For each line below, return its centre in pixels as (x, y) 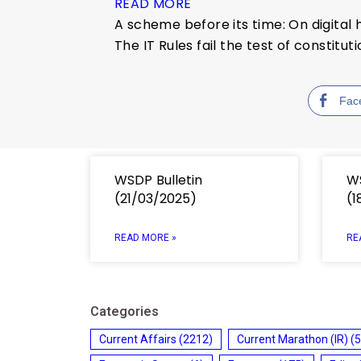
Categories (124, 311)
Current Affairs (138, 339)
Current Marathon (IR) (293, 339)
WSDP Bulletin (158, 180)
